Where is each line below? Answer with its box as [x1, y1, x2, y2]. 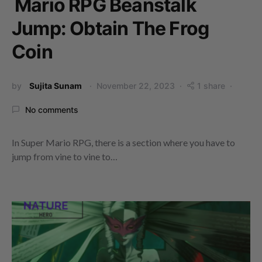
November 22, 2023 [96, 80, 175, 91]
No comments [25, 104, 78, 115]
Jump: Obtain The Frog [12, 16, 209, 40]
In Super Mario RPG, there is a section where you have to [12, 136, 235, 148]
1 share [197, 80, 225, 91]
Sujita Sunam [29, 80, 82, 91]
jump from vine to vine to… [12, 150, 118, 162]
